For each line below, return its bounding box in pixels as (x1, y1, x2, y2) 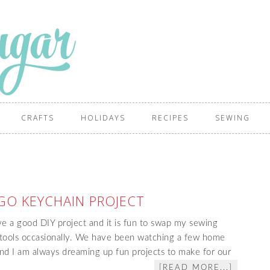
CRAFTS (21, 113, 54, 123)
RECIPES (152, 113, 189, 123)
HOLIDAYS (81, 113, 125, 123)
